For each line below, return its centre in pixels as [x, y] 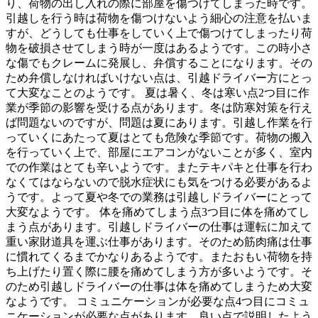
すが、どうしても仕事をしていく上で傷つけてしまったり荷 [159, 33]
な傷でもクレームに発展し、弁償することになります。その [159, 62]
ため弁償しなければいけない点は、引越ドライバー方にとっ [159, 77]
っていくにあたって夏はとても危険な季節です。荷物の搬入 [159, 137]
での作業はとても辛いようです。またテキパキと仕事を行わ [159, 167]
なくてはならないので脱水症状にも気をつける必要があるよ [159, 182]
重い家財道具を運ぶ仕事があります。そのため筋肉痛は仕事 [159, 241]
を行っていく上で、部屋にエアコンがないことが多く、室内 [159, 152]
